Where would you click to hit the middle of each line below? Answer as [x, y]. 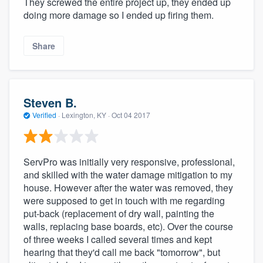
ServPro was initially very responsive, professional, [129, 162]
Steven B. [50, 102]
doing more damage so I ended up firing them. [119, 15]
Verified [44, 114]
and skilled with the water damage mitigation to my [128, 175]
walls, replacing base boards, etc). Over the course [128, 227]
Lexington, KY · [86, 114]
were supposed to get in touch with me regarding [124, 201]
